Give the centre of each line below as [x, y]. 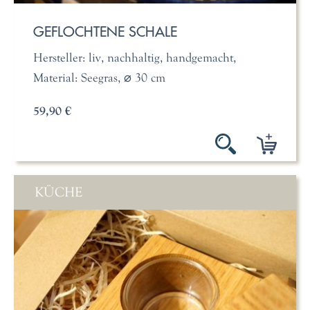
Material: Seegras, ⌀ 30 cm [99, 78]
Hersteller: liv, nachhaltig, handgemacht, [134, 58]
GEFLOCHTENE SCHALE [105, 32]
